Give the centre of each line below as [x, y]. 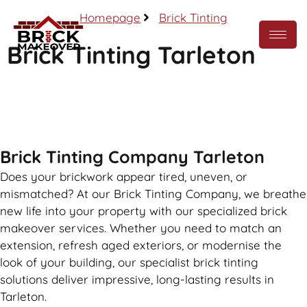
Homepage [110, 17]
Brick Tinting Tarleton [131, 55]
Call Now [153, 103]
